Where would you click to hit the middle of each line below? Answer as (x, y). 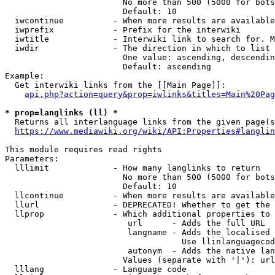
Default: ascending (108, 67)
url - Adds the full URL (135, 223)
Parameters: (32, 159)
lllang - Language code (96, 269)
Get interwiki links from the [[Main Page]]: (115, 85)
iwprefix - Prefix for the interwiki (123, 30)
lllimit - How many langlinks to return (133, 168)
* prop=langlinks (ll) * (61, 113)
